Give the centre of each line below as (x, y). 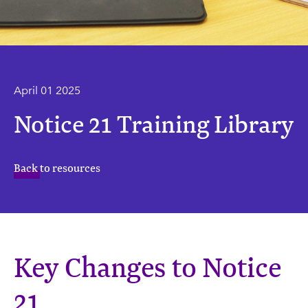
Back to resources (57, 167)
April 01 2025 (47, 90)
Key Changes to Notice (147, 267)
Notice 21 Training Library (154, 124)
